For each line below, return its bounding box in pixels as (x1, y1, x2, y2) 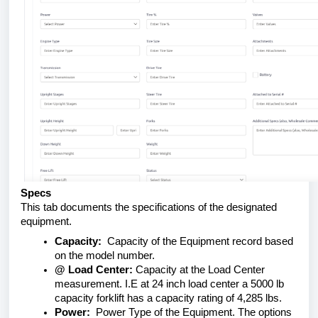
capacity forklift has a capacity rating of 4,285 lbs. (55, 292, 285, 304)
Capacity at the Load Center (133, 264, 265, 275)
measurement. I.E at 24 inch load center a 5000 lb (55, 278, 284, 290)
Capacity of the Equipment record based (102, 236, 293, 247)
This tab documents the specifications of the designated (21, 202, 277, 213)
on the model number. (55, 250, 158, 261)
